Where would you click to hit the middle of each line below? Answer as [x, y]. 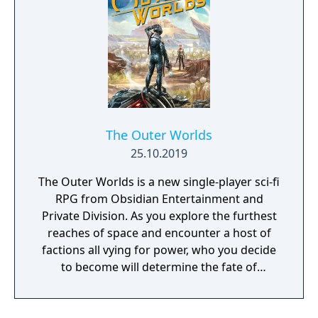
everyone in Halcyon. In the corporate [159, 284]
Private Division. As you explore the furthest [159, 216]
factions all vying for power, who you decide [159, 250]
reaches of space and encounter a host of [159, 233]
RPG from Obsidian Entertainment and [159, 199]
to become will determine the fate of [159, 267]
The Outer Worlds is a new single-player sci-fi [159, 182]
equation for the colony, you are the [159, 301]
